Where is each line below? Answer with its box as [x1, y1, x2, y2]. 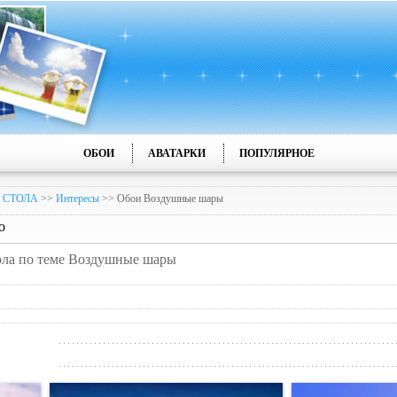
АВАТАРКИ [147, 147, 206, 160]
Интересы [56, 192, 99, 205]
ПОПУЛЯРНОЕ [238, 147, 315, 160]
